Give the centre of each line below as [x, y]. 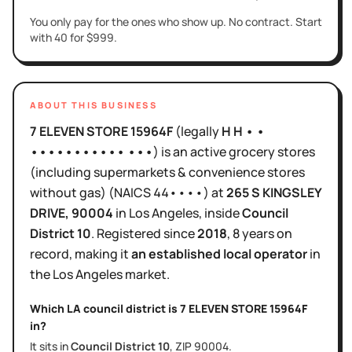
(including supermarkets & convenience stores [167, 172]
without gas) [68, 192]
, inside [220, 213]
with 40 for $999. [73, 37]
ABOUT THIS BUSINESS [93, 104]
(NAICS [130, 192]
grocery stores [272, 151]
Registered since [147, 233]
